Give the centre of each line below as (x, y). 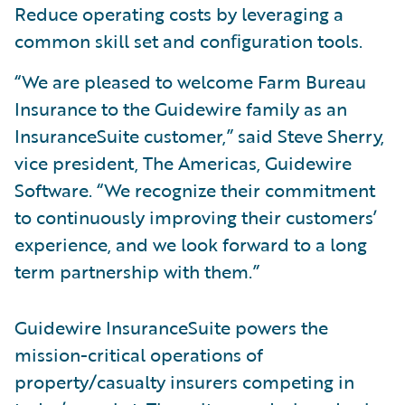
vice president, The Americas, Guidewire (183, 163)
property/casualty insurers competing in (184, 381)
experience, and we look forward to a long (191, 244)
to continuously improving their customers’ (196, 217)
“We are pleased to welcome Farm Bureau (190, 81)
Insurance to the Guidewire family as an (181, 108)
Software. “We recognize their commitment (195, 190)
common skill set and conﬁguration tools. (188, 41)
